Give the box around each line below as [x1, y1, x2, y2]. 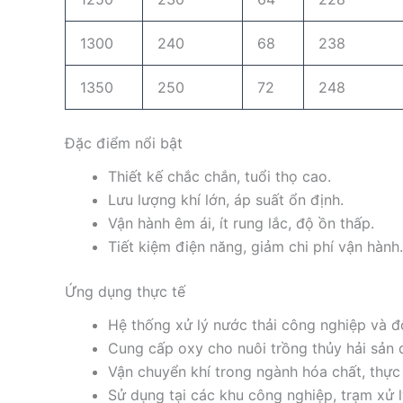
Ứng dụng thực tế [65, 282, 185, 300]
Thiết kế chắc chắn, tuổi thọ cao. [108, 166, 331, 185]
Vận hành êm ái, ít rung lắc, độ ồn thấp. [108, 213, 374, 232]
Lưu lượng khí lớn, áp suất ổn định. [108, 190, 344, 209]
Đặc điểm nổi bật [65, 133, 183, 152]
